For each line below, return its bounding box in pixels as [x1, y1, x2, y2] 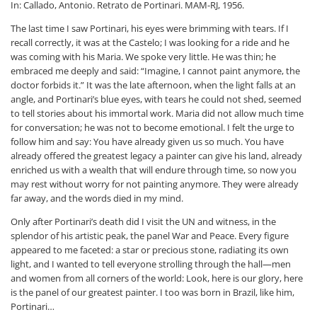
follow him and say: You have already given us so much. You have [11, 134, 284, 148]
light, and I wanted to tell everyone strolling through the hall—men [11, 257, 291, 270]
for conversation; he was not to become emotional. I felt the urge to [11, 120, 294, 134]
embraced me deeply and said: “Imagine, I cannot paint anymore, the [11, 64, 300, 77]
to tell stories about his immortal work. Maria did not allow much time [11, 106, 304, 120]
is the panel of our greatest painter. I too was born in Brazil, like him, [11, 285, 294, 299]
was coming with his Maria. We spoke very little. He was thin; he [11, 50, 276, 63]
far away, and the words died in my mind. [11, 191, 183, 204]
